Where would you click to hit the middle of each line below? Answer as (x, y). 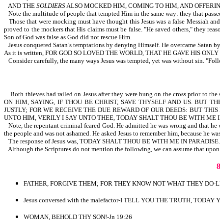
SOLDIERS (51, 6)
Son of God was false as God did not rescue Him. (68, 37)
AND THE (22, 6)
